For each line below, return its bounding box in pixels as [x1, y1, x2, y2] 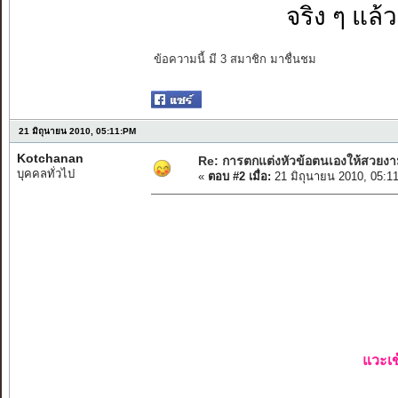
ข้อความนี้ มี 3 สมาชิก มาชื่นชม [153, 52, 316, 67]
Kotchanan [16, 151, 84, 166]
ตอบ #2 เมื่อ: [207, 170, 271, 184]
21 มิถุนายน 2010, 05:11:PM [18, 126, 136, 137]
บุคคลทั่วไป [16, 167, 75, 181]
